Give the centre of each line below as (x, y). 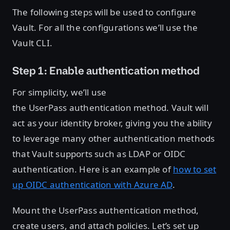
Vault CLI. (34, 43)
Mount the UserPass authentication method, (106, 210)
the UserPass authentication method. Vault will (110, 108)
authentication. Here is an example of (93, 169)
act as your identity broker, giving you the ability (112, 123)
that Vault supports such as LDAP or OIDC (99, 154)
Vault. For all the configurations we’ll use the (105, 28)
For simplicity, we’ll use (60, 92)
